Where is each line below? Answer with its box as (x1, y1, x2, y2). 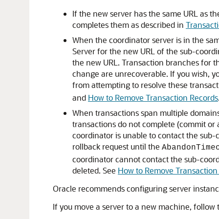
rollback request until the (72, 141, 162, 152)
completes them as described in (72, 20, 186, 30)
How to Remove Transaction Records (88, 92, 218, 103)
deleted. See (72, 165, 118, 175)
